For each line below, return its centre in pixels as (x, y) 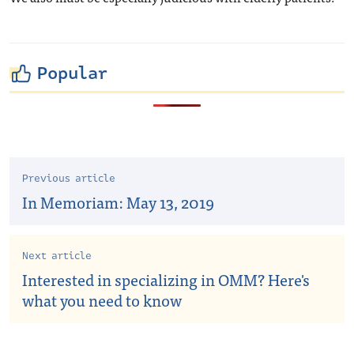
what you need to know (102, 300)
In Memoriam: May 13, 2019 (118, 202)
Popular (72, 73)
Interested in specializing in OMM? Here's (166, 279)
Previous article (69, 179)
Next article (57, 256)
